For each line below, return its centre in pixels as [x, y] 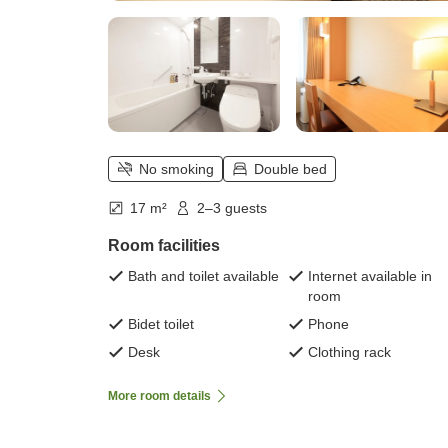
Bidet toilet [161, 324]
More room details [159, 396]
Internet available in [370, 276]
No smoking [176, 169]
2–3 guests [232, 208]
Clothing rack [349, 352]
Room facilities [164, 246]
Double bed [290, 169]
